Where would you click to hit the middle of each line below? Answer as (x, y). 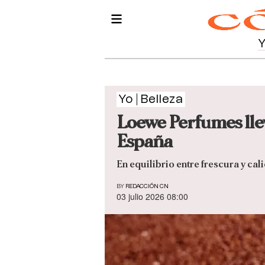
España (144, 141)
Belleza (162, 99)
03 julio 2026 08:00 (152, 197)
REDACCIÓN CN (147, 187)
